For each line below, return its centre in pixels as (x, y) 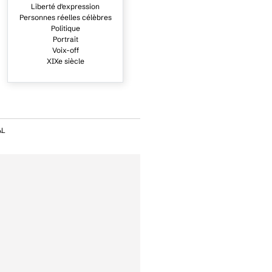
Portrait (65, 39)
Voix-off (65, 50)
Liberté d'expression (65, 7)
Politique (65, 29)
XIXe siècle (65, 61)
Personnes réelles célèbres (65, 18)
